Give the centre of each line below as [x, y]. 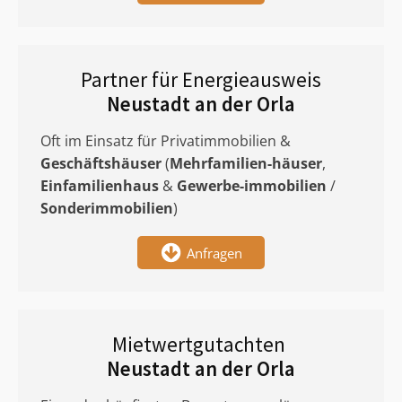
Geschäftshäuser [101, 163]
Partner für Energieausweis [201, 79]
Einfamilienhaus [100, 186]
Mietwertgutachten [201, 344]
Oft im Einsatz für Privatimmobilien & [166, 141]
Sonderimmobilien [107, 208]
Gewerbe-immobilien [252, 186]
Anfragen [214, 253]
